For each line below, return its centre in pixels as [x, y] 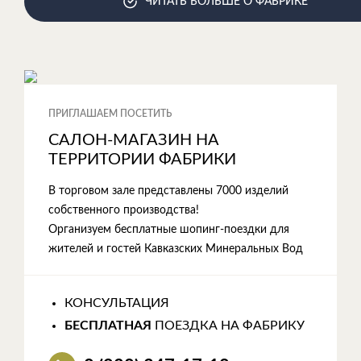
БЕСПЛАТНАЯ [108, 326]
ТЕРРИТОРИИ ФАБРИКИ [142, 160]
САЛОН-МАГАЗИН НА [134, 140]
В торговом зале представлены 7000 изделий [168, 191]
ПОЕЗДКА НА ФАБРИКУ [228, 326]
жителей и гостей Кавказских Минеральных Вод [176, 249]
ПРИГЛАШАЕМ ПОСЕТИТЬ [110, 114]
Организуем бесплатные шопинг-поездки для [169, 230]
